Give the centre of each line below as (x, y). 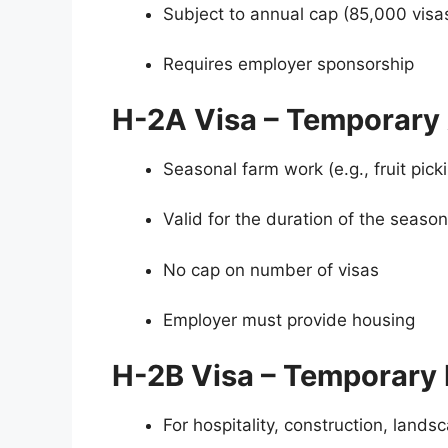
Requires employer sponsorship (288, 64)
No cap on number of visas (271, 269)
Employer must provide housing (289, 320)
